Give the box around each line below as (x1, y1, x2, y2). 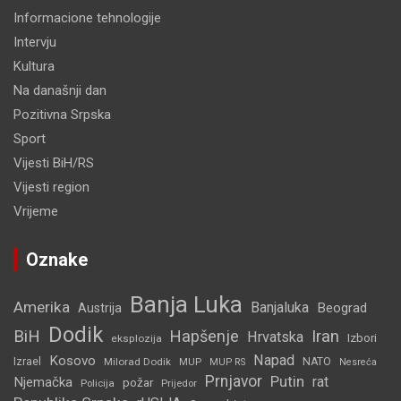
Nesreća (339, 355, 377, 368)
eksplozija (111, 331, 162, 345)
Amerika (13, 297, 70, 316)
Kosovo (49, 352, 96, 369)
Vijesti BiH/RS (13, 154, 94, 171)
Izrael (13, 354, 41, 368)
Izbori (347, 330, 377, 345)
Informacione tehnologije (13, 9, 161, 26)
